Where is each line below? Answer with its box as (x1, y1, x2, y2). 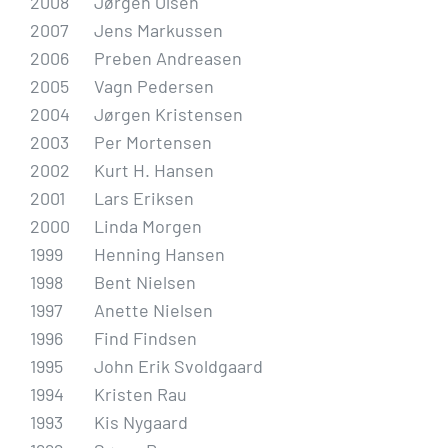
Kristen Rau (94, 382, 187, 405)
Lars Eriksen (94, 186, 194, 209)
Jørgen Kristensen (94, 102, 243, 125)
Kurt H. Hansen (94, 158, 214, 181)
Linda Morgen (94, 214, 202, 237)
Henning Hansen (94, 242, 225, 265)
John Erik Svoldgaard (94, 354, 263, 377)
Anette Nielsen (94, 298, 213, 321)
